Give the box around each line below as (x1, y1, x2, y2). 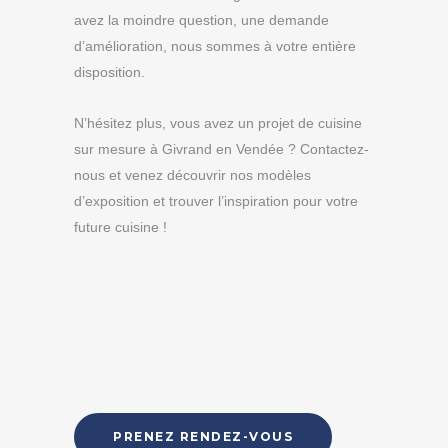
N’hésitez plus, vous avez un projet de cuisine (74, 115, 362, 131)
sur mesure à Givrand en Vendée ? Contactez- (74, 141, 369, 157)
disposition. (74, 64, 145, 80)
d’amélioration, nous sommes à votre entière (74, 38, 356, 54)
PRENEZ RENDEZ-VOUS (113, 429, 293, 444)
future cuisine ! (74, 219, 167, 235)
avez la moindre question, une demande (74, 12, 329, 28)
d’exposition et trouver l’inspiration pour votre (74, 193, 358, 209)
